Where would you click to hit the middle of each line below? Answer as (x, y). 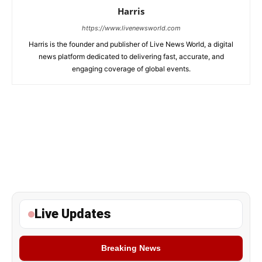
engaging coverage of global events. (131, 69)
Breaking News (131, 248)
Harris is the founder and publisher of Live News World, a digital (131, 44)
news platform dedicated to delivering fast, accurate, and (131, 56)
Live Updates (73, 214)
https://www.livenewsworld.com (131, 28)
